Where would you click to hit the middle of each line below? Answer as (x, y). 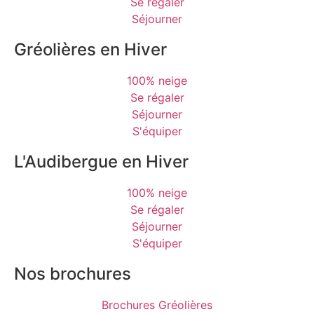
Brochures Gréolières (157, 305)
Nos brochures (73, 273)
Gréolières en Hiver (90, 49)
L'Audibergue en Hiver (101, 161)
